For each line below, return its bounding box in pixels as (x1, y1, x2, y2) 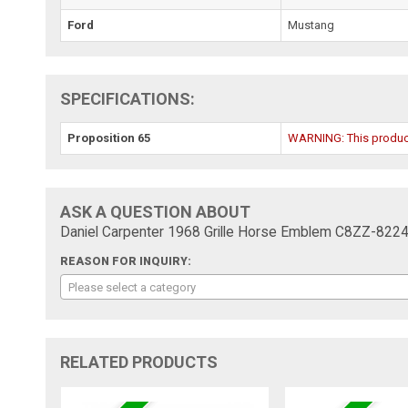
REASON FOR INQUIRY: (60, 254, 192, 268)
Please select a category (68, 280, 197, 294)
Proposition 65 (67, 130, 151, 145)
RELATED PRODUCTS (60, 352, 219, 372)
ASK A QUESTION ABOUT (60, 201, 251, 221)
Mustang (288, 17, 335, 32)
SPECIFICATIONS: (60, 88, 196, 108)
